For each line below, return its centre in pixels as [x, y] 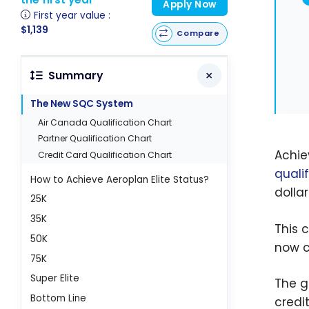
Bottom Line [59, 299]
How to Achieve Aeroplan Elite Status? [120, 179]
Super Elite [55, 279]
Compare [198, 33]
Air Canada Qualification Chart [105, 122]
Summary [75, 76]
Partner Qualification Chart [95, 139]
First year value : [72, 15]
